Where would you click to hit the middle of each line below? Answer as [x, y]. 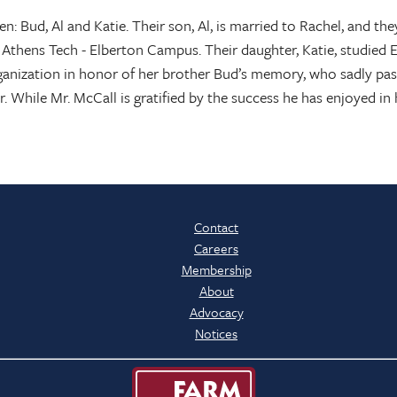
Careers [216, 249]
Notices [216, 334]
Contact [216, 227]
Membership [216, 270]
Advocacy [216, 312]
